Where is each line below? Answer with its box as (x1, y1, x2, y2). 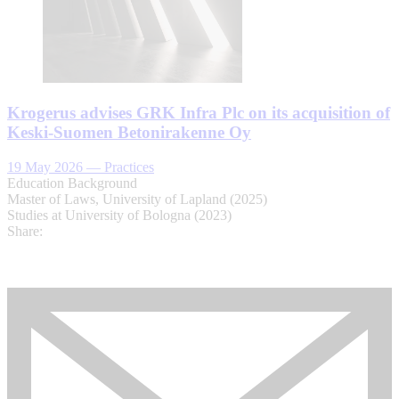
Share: (7, 223, 43, 239)
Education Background (7, 175, 137, 191)
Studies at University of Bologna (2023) (7, 207, 232, 223)
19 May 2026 (7, 159, 86, 175)
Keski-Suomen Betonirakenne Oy (7, 123, 251, 142)
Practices (101, 159, 154, 175)
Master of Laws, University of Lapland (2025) (7, 191, 267, 207)
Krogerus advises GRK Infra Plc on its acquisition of (7, 103, 390, 123)
